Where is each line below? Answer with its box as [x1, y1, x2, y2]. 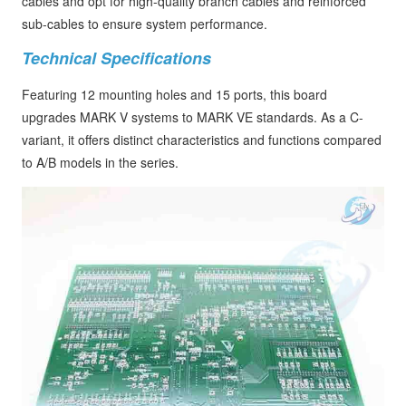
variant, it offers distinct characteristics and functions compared [22, 130, 382, 149]
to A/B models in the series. [22, 153, 179, 171]
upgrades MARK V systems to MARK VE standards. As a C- [22, 108, 363, 126]
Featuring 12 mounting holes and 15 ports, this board [22, 85, 327, 103]
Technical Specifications [22, 46, 211, 70]
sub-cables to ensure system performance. [22, 14, 267, 33]
